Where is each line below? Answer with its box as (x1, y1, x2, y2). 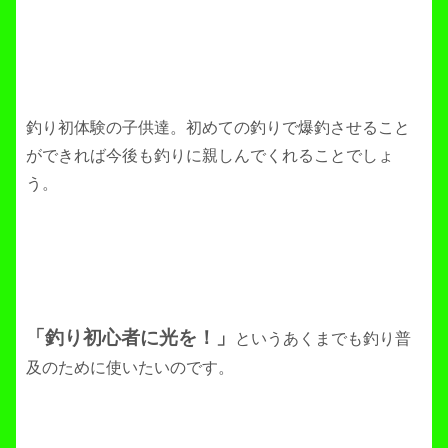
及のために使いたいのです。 (26, 359, 234, 377)
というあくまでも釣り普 (235, 330, 411, 348)
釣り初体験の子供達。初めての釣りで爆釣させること (26, 118, 410, 136)
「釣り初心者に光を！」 (26, 327, 235, 349)
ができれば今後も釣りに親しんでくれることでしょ (26, 146, 394, 164)
